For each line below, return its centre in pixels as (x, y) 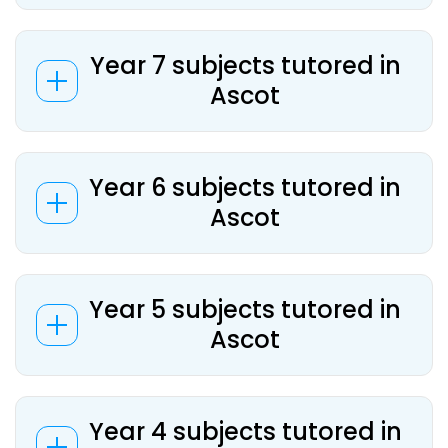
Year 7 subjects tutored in (245, 65)
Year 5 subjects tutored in (245, 309)
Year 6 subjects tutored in (245, 187)
